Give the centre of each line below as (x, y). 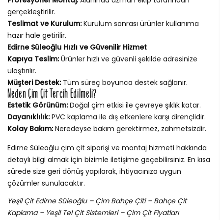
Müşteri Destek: (34, 82)
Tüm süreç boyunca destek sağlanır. (124, 82)
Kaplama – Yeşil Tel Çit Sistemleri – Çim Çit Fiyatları (93, 212)
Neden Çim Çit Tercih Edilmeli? (52, 93)
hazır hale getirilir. (37, 35)
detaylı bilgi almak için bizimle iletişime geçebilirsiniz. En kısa (109, 159)
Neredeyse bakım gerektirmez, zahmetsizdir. (130, 128)
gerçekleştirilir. (31, 12)
